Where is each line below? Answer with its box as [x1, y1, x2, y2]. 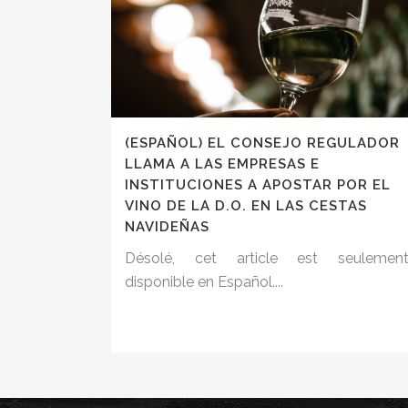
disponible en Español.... [125, 273, 283, 291]
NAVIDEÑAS [125, 219, 209, 236]
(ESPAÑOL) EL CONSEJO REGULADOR [125, 135, 400, 152]
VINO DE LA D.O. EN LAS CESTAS [125, 198, 367, 215]
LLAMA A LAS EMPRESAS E [125, 156, 320, 173]
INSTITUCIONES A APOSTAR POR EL [125, 177, 391, 194]
